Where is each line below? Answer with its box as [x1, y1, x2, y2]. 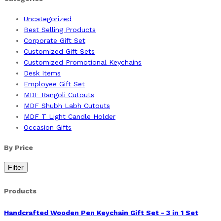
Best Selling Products [24, 25, 96, 34]
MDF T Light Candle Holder [24, 112, 115, 120]
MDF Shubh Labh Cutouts [24, 101, 110, 110]
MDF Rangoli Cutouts [24, 90, 94, 99]
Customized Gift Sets [24, 47, 95, 55]
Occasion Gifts [24, 123, 72, 131]
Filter [8, 163, 24, 172]
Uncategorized [24, 14, 72, 23]
